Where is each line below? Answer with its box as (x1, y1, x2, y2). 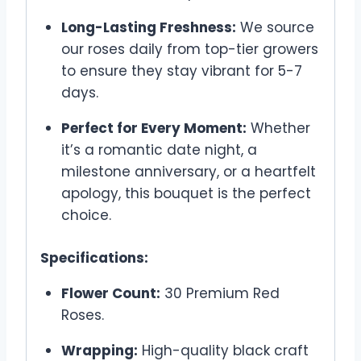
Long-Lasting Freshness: (60, 18, 236, 38)
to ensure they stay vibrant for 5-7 (60, 61, 302, 81)
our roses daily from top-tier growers (60, 39, 318, 60)
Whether (246, 118, 310, 139)
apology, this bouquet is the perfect (60, 184, 311, 204)
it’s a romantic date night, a (60, 140, 257, 160)
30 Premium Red (160, 283, 280, 303)
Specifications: (40, 247, 148, 268)
